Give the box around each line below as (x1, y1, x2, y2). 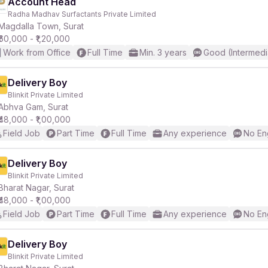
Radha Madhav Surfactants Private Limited (8, 10, 156, 19)
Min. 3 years (139, 47, 187, 57)
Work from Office (3, 47, 71, 57)
